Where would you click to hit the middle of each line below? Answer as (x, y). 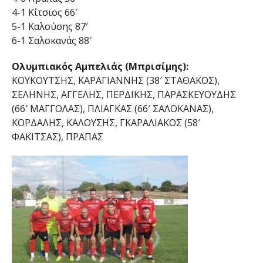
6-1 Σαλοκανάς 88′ (51, 41)
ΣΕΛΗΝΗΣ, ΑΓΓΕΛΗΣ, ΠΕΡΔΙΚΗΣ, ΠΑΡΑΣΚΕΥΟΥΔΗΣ (124, 95)
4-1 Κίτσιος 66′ (44, 13)
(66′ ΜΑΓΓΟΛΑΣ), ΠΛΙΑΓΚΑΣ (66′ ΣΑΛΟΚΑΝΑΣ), (112, 109)
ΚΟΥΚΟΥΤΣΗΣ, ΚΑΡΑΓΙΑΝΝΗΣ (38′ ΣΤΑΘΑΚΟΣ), (115, 81)
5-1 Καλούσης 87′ (50, 27)
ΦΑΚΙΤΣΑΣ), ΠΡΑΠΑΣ (57, 137)
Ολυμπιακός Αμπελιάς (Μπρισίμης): (100, 67)
